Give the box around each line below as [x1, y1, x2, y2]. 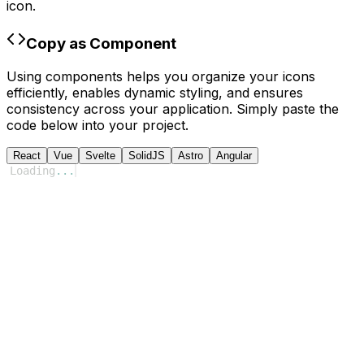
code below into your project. [6, 116, 188, 133]
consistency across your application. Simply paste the [6, 100, 339, 117]
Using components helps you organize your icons [6, 67, 315, 84]
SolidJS [128, 149, 165, 162]
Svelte [85, 149, 115, 162]
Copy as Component [26, 33, 176, 53]
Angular [216, 149, 252, 162]
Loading [10, 163, 55, 177]
